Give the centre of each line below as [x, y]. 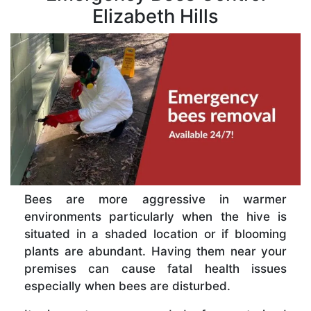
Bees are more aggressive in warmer [155, 199]
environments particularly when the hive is [155, 216]
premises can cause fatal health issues [155, 268]
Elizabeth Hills [155, 16]
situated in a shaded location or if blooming [155, 234]
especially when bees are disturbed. [127, 286]
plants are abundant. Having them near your [155, 251]
